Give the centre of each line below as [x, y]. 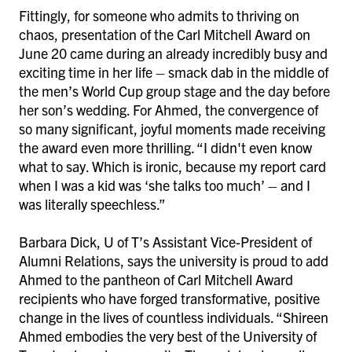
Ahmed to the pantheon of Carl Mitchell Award [156, 279]
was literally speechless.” [93, 203]
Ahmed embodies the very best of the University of [168, 335]
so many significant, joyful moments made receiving [172, 128]
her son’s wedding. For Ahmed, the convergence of [169, 109]
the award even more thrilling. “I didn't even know [165, 147]
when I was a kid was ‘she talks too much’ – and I [165, 185]
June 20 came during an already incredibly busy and [173, 53]
